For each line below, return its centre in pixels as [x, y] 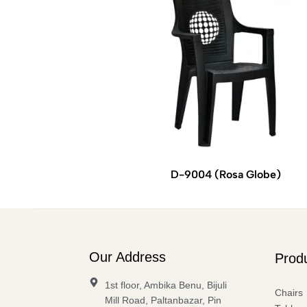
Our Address [127, 257]
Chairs [289, 292]
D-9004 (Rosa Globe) [225, 174]
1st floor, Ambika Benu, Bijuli [165, 285]
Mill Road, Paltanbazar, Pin [163, 300]
